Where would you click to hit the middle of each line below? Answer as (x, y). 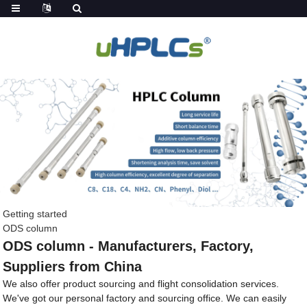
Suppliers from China (73, 266)
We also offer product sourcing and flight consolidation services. (141, 283)
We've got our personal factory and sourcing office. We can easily (145, 298)
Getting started (35, 213)
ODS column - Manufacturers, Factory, (128, 246)
